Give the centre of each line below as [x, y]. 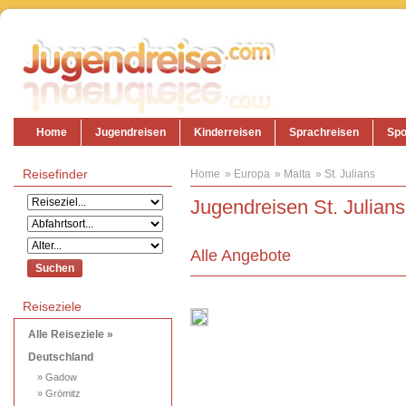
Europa [252, 174]
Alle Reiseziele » [71, 334]
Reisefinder [55, 174]
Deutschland [61, 357]
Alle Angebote [241, 256]
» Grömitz [59, 393]
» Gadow [57, 377]
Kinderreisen [227, 132]
